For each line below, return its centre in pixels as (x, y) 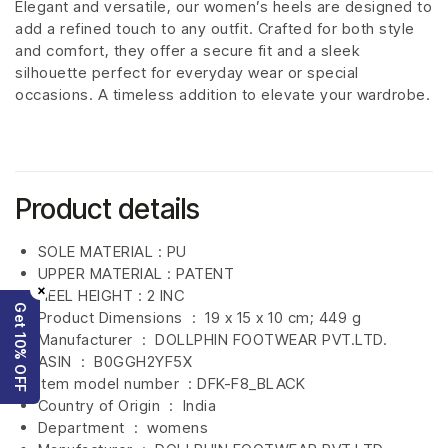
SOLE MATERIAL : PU (112, 252)
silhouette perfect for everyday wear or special (187, 73)
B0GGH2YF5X (143, 362)
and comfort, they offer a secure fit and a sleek (187, 51)
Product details (107, 209)
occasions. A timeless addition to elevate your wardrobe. (222, 95)
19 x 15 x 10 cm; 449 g (283, 318)
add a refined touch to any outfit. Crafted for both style (215, 29)
